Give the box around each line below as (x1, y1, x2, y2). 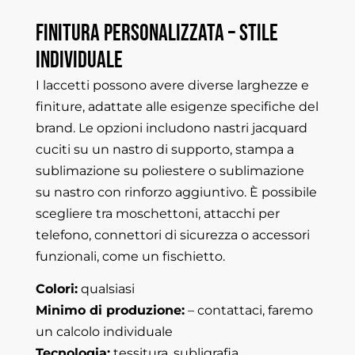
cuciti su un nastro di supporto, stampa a (35, 125, 294, 141)
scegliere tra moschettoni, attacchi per (35, 189, 280, 205)
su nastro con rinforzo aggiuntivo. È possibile (35, 168, 317, 184)
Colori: (35, 265, 78, 281)
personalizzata (103, 3, 224, 32)
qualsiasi (77, 265, 135, 281)
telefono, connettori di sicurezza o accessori (35, 211, 310, 227)
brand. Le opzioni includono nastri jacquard (35, 104, 307, 120)
